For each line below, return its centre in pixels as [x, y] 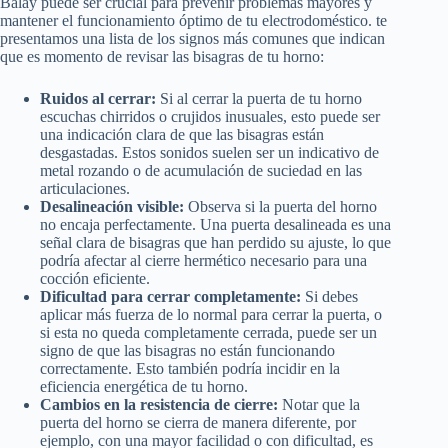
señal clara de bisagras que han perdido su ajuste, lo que [215, 242]
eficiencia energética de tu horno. [144, 386]
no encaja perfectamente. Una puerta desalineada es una [215, 224]
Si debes [329, 296]
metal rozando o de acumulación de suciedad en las [201, 170]
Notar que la [319, 404]
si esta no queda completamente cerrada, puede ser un [208, 332]
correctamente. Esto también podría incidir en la [190, 368]
